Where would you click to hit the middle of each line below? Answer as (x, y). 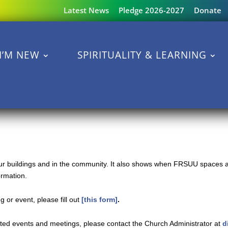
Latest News (86, 10)
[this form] (99, 200)
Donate (207, 10)
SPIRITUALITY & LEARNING (142, 55)
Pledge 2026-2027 (151, 10)
